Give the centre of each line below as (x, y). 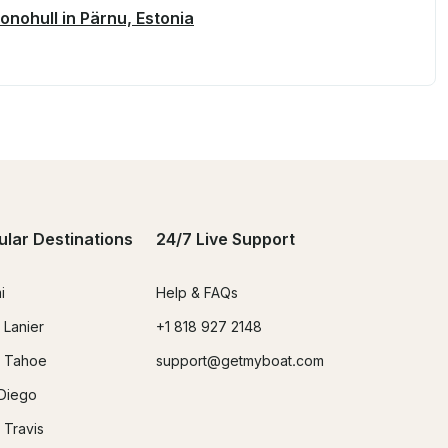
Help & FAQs (197, 293)
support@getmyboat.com (240, 361)
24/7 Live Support (225, 239)
